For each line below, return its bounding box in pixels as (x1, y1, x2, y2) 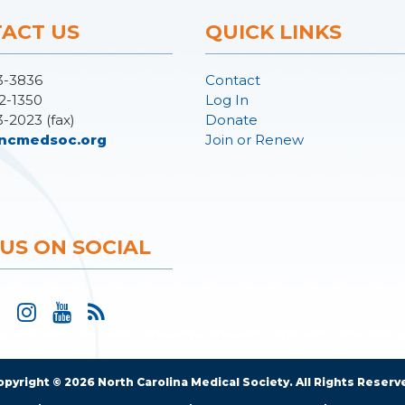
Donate (205, 111, 258, 128)
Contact (205, 71, 260, 89)
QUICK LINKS (205, 20, 342, 44)
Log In (205, 91, 249, 108)
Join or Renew (205, 131, 304, 148)
